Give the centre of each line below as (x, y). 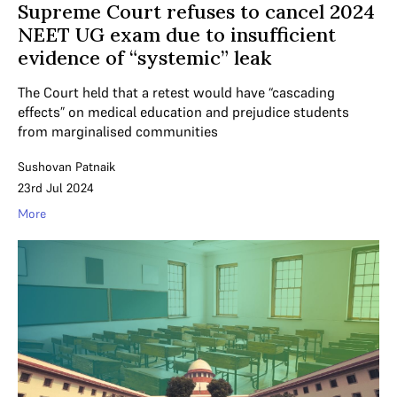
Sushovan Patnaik (66, 166)
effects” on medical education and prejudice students (183, 111)
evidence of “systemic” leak (144, 57)
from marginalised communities (118, 131)
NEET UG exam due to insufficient (177, 34)
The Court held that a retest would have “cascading (176, 92)
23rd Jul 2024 (56, 187)
